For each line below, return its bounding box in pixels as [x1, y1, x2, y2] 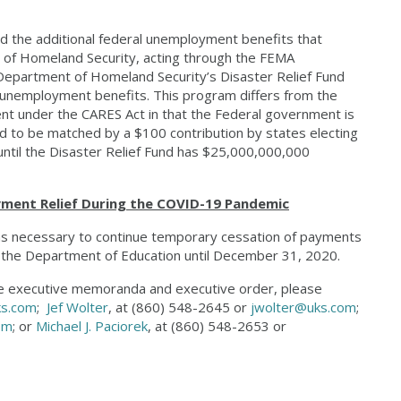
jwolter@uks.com [251, 298, 356, 316]
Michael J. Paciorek [36, 317, 148, 335]
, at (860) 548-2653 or [148, 317, 286, 335]
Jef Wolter [47, 298, 108, 316]
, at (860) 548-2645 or [108, 298, 251, 316]
